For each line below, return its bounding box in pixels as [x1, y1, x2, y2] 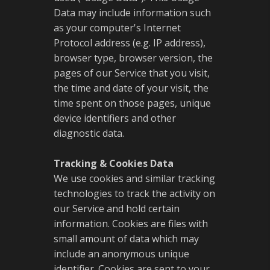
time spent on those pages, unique [54, 96, 211, 110]
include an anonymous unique [54, 247, 189, 260]
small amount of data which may [54, 232, 199, 245]
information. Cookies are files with [54, 217, 208, 230]
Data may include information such [54, 6, 211, 19]
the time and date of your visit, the [54, 81, 209, 95]
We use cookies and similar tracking [54, 172, 215, 185]
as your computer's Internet [54, 21, 181, 34]
